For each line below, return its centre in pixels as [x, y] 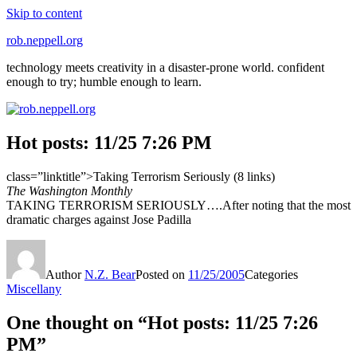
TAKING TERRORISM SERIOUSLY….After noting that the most [178, 205]
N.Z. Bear [110, 274]
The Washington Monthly [69, 190]
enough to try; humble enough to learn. [104, 82]
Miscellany [34, 288]
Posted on [162, 274]
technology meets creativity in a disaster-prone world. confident [165, 67]
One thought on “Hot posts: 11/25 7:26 [162, 322]
